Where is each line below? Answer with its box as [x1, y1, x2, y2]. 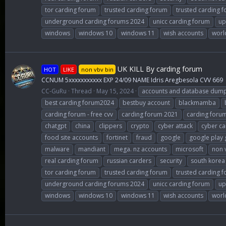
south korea [191, 156, 225, 165]
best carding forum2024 [45, 98, 114, 107]
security [160, 156, 182, 165]
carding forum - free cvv [45, 109, 113, 119]
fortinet [106, 133, 128, 142]
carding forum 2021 [122, 109, 178, 119]
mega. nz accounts [114, 144, 167, 153]
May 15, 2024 [96, 86, 134, 95]
